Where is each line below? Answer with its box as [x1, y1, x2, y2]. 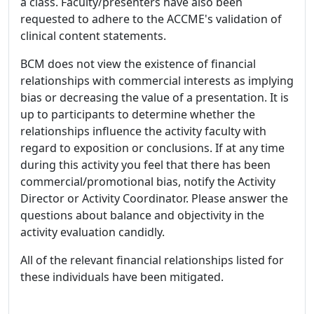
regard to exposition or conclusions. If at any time [20, 139, 285, 156]
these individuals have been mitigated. [20, 268, 224, 285]
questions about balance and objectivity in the [20, 207, 264, 223]
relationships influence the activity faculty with [20, 123, 266, 139]
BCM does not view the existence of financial [20, 55, 256, 71]
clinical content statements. [20, 27, 166, 43]
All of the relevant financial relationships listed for [20, 252, 284, 268]
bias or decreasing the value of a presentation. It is [20, 89, 289, 105]
